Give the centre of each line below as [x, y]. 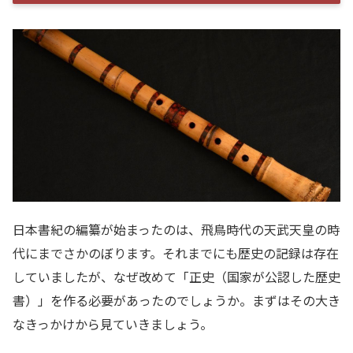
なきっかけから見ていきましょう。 [113, 323]
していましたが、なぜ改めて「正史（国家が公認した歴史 [176, 276]
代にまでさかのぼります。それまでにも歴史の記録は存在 [176, 253]
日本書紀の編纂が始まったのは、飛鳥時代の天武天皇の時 [176, 229]
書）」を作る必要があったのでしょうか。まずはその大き [176, 300]
